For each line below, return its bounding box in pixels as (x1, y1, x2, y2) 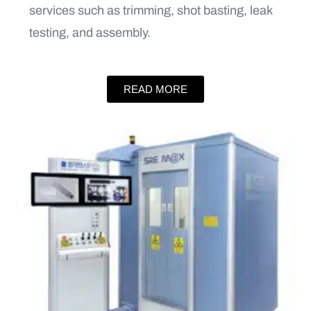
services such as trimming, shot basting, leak (29, 3, 272, 18)
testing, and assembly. (29, 26, 151, 40)
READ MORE (124, 83, 187, 96)
